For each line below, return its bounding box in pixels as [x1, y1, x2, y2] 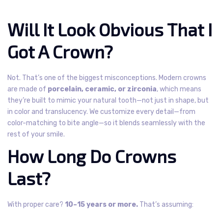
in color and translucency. [7, 107, 88, 116]
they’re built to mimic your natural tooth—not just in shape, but [7, 96, 209, 105]
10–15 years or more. [65, 200, 138, 209]
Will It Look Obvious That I [7, 18, 212, 40]
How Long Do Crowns [7, 145, 176, 166]
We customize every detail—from [89, 107, 195, 116]
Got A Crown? [7, 40, 113, 62]
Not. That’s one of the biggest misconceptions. [7, 73, 157, 82]
